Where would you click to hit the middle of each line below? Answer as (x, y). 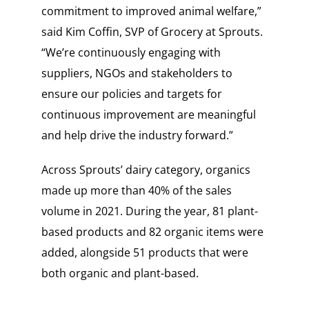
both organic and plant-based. (120, 273)
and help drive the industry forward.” (137, 136)
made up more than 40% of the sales (136, 191)
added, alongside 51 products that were (144, 253)
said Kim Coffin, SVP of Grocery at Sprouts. (152, 32)
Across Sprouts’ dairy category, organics (146, 170)
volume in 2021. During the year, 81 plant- (149, 211)
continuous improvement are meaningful (148, 115)
